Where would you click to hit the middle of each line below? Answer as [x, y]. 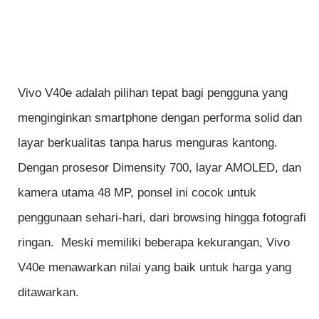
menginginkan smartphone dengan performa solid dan [160, 118]
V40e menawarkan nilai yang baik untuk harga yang [155, 268]
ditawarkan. [48, 293]
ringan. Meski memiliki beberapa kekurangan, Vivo [154, 243]
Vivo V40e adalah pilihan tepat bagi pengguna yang [153, 93]
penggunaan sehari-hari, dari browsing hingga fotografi [162, 218]
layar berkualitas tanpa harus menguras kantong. [148, 143]
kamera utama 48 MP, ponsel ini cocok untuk [137, 193]
